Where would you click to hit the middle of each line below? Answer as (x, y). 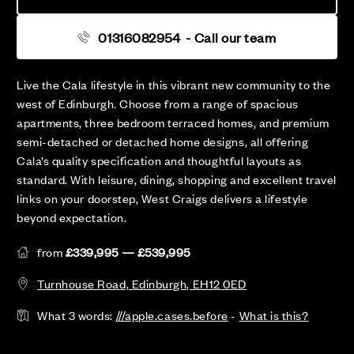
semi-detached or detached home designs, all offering (163, 141)
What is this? (274, 315)
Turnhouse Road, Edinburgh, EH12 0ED (142, 284)
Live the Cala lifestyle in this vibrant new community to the (174, 85)
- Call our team (230, 38)
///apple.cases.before (172, 315)
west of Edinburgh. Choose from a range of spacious (158, 104)
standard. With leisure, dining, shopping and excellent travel (177, 179)
